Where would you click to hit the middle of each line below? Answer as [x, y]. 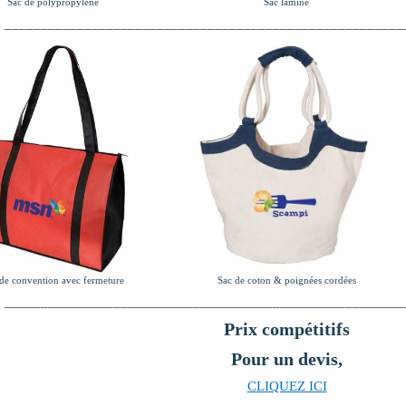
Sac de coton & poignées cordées [286, 280]
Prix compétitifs [287, 329]
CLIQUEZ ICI [287, 387]
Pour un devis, [287, 359]
